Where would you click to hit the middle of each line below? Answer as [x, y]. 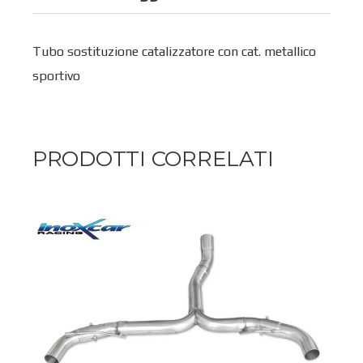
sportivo [56, 75]
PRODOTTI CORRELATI [153, 158]
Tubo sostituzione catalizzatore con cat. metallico [174, 51]
